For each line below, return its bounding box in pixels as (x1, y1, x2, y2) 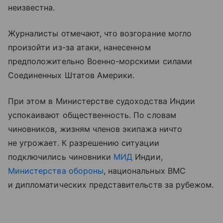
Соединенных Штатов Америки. (8, 70, 135, 80)
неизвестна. (8, 2, 55, 12)
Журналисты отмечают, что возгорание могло (8, 28, 192, 38)
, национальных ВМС (103, 165, 186, 176)
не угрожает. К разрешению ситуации (8, 137, 159, 148)
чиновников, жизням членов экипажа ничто (8, 123, 182, 134)
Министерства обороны (8, 165, 104, 176)
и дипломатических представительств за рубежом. (8, 179, 214, 190)
